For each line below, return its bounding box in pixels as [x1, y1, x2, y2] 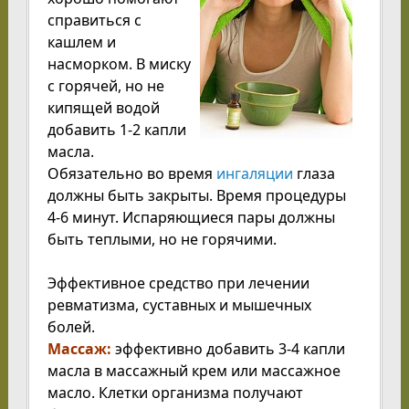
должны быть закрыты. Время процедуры [47, 185, 346, 206]
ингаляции [215, 163, 293, 184]
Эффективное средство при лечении [47, 273, 309, 294]
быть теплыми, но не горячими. [47, 229, 277, 250]
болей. [47, 317, 95, 338]
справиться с [47, 10, 142, 31]
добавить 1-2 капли [47, 120, 186, 141]
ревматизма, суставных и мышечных [47, 295, 311, 316]
